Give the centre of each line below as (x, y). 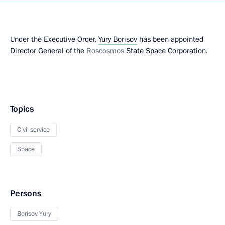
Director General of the (48, 51)
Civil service (33, 130)
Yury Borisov (118, 39)
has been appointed (170, 39)
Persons (26, 194)
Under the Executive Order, (54, 39)
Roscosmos (105, 51)
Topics (22, 109)
